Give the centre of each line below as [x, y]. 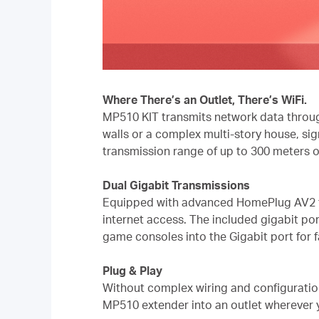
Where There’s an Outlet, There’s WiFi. [205, 99]
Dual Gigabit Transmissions [176, 185]
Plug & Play [132, 270]
